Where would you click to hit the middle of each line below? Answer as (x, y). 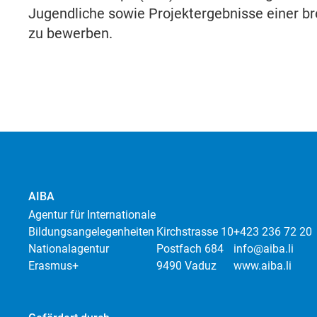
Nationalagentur (69, 249)
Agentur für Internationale (92, 215)
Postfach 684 (190, 249)
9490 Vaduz (187, 266)
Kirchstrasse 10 (195, 232)
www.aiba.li (263, 266)
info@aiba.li (264, 249)
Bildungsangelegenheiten (91, 232)
